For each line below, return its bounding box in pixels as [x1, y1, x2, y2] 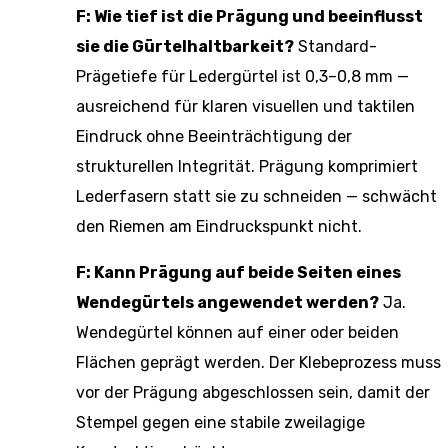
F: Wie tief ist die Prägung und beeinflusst [76, 7, 423, 26]
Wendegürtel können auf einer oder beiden [76, 323, 399, 342]
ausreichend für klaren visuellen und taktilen [76, 97, 415, 116]
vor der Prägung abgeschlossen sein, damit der [76, 383, 430, 402]
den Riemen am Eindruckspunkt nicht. [76, 217, 362, 236]
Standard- [294, 37, 377, 56]
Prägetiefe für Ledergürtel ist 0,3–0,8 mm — [76, 67, 409, 86]
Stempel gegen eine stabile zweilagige [76, 413, 365, 432]
